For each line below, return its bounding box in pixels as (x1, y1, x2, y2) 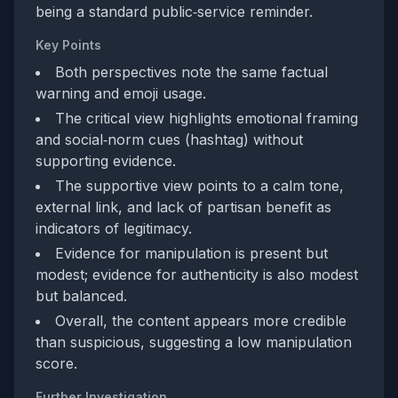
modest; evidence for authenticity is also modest (36, 266, 358, 283)
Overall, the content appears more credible (55, 312, 346, 330)
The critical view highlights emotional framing (55, 109, 358, 127)
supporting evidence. (36, 152, 176, 170)
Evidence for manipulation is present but (55, 244, 328, 262)
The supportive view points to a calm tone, (55, 177, 344, 195)
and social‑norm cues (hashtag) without (36, 131, 303, 148)
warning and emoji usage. (36, 84, 206, 102)
